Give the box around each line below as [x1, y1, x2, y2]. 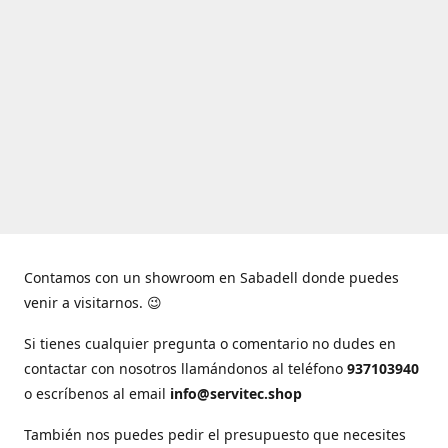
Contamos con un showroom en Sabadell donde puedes [24, 267, 399, 287]
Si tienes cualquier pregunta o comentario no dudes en [24, 333, 396, 353]
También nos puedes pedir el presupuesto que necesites [24, 424, 406, 444]
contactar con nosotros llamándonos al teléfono [24, 358, 347, 378]
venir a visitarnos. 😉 [24, 292, 162, 312]
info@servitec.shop [170, 383, 302, 403]
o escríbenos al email [24, 383, 170, 403]
